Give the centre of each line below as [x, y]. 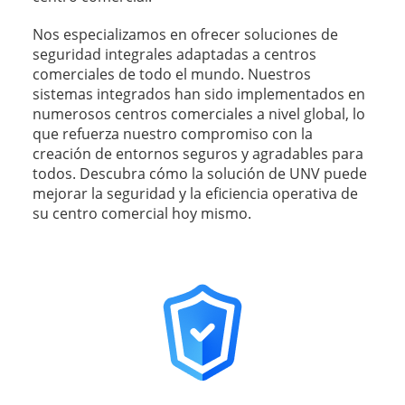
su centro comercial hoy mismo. [141, 213]
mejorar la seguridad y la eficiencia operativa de [195, 193]
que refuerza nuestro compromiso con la [172, 133]
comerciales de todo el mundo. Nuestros [171, 74]
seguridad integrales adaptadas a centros [174, 54]
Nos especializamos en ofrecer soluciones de [185, 34]
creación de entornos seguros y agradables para [198, 153]
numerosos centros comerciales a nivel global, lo [198, 113]
